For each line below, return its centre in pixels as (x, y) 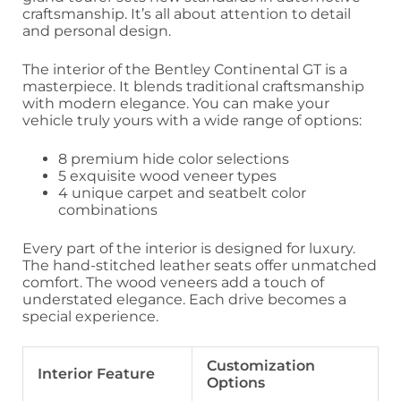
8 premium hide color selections (174, 158)
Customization (261, 365)
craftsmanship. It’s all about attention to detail (187, 13)
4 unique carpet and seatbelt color (182, 192)
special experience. (90, 316)
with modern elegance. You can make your (176, 103)
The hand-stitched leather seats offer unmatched (200, 265)
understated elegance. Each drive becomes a (184, 299)
